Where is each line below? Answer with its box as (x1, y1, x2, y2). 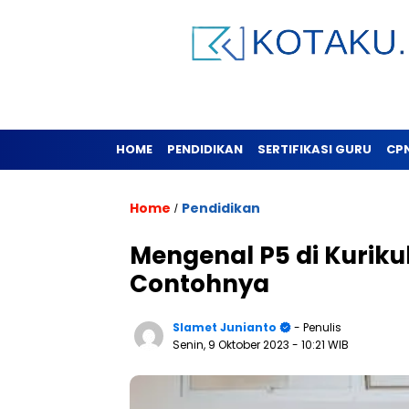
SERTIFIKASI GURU (257, 141, 372, 158)
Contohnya (130, 267, 269, 300)
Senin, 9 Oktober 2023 (173, 337, 292, 352)
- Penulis (291, 320, 341, 335)
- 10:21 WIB (292, 337, 349, 352)
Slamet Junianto (173, 320, 277, 335)
